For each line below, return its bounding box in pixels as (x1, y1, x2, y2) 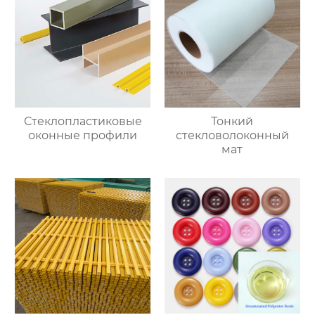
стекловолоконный (175, 129, 289, 143)
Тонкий (211, 115, 254, 129)
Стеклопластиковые (23, 115, 142, 129)
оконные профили (28, 129, 138, 143)
